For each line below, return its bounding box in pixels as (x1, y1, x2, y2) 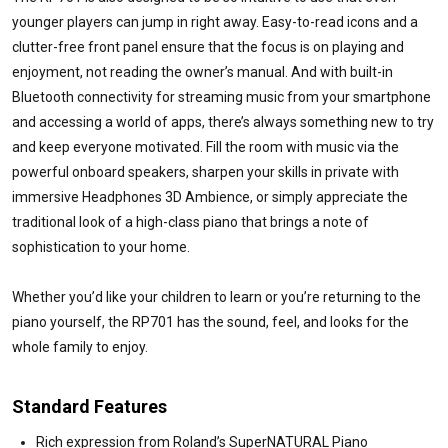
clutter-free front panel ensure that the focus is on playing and (12, 38, 404, 55)
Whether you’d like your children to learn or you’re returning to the (12, 288, 421, 305)
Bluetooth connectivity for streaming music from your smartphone (12, 88, 431, 105)
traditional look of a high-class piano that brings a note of (12, 213, 369, 230)
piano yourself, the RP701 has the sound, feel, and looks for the (12, 313, 409, 330)
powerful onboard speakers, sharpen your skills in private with (12, 163, 399, 180)
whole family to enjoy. (12, 338, 148, 355)
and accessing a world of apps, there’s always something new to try (12, 113, 434, 130)
